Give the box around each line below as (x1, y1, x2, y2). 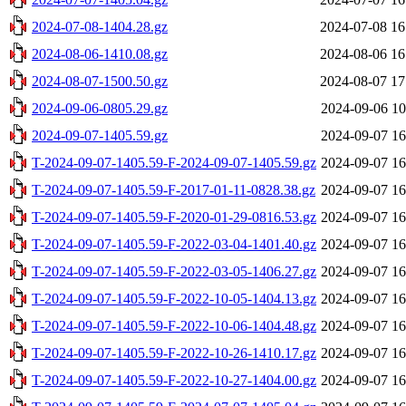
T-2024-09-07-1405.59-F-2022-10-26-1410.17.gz (32, 344, 316, 361)
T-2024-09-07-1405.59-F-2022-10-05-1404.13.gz (32, 290, 316, 306)
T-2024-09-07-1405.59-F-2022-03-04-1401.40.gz (32, 236, 316, 252)
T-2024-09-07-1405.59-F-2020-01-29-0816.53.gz (32, 208, 316, 225)
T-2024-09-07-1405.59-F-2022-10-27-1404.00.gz (32, 372, 316, 388)
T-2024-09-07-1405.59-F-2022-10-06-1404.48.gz (32, 317, 316, 333)
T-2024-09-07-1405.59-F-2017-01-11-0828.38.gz (32, 181, 315, 198)
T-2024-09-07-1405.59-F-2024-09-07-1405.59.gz (32, 154, 316, 170)
